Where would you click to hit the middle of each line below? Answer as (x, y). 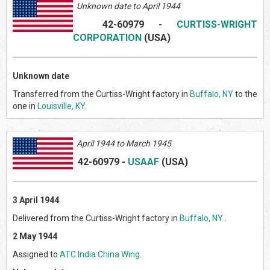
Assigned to (36, 254)
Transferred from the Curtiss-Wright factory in (101, 94)
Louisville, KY (61, 106)
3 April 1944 (36, 200)
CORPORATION (107, 37)
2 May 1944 (35, 236)
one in (25, 106)
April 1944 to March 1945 (122, 143)
